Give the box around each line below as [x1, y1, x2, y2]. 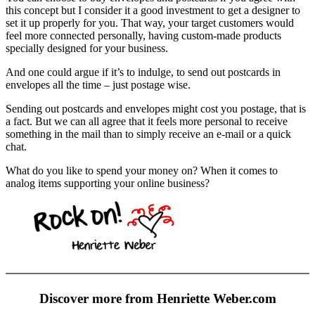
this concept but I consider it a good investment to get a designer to [6, 4, 300, 16]
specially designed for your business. [6, 41, 168, 54]
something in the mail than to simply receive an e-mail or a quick [6, 127, 291, 140]
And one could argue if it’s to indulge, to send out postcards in [6, 65, 281, 78]
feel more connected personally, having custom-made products [6, 29, 281, 41]
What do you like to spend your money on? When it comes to [6, 164, 278, 176]
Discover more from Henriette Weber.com [39, 290, 276, 306]
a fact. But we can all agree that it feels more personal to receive [6, 115, 288, 127]
